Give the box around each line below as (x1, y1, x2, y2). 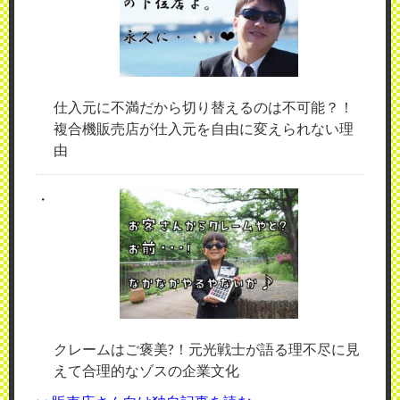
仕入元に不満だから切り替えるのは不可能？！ (54, 98, 354, 116)
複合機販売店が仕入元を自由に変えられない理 (54, 120, 354, 137)
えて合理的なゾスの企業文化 (54, 362, 239, 379)
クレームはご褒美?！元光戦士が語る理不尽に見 (54, 340, 360, 358)
